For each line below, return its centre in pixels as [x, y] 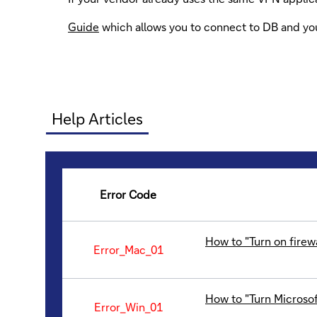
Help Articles [97, 118]
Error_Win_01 [128, 306]
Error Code [128, 194]
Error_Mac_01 [128, 249]
